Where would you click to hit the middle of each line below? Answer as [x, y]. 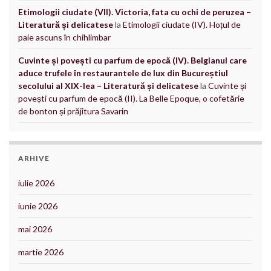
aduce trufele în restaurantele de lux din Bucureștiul [123, 73]
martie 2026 [41, 252]
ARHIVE [34, 158]
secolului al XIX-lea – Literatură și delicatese [108, 85]
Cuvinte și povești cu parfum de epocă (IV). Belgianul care [132, 60]
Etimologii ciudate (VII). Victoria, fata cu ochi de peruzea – [135, 11]
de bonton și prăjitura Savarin [73, 111]
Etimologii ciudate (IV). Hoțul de [182, 24]
